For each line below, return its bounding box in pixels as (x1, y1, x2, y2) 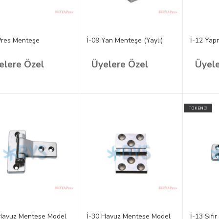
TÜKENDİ (189, 105, 207, 111)
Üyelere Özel (91, 58, 148, 71)
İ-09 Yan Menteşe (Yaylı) (86, 36, 163, 45)
